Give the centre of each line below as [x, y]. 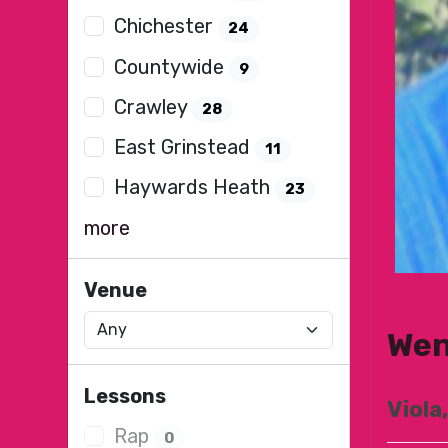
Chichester [166, 26]
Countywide [172, 66]
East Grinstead [185, 147]
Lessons [125, 395]
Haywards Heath [195, 187]
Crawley [153, 106]
